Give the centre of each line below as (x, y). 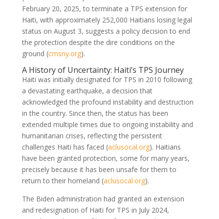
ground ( (35, 53)
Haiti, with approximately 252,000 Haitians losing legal (107, 20)
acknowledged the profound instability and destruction (108, 102)
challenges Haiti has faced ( (65, 147)
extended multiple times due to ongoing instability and (107, 124)
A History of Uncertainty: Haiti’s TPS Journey (103, 70)
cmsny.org (65, 53)
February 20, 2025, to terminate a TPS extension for (104, 8)
